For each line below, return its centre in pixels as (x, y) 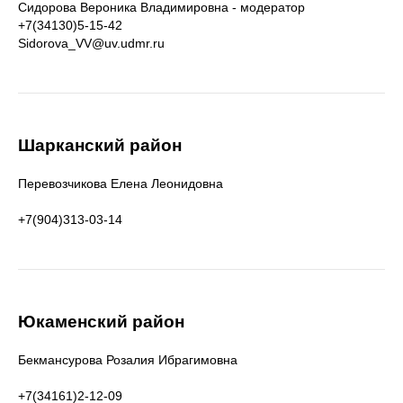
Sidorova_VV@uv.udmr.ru (91, 43)
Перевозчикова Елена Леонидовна (121, 184)
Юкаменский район (101, 322)
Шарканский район (100, 145)
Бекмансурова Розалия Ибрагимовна (128, 360)
